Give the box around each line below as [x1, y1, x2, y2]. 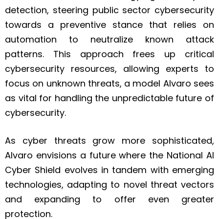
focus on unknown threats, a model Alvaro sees [5, 77, 214, 90]
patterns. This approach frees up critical [5, 48, 214, 61]
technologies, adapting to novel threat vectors [5, 178, 214, 191]
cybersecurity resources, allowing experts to [5, 63, 214, 75]
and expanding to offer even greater [5, 193, 214, 206]
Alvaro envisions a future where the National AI [5, 149, 214, 162]
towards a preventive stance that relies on [5, 19, 214, 31]
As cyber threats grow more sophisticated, [5, 134, 214, 147]
